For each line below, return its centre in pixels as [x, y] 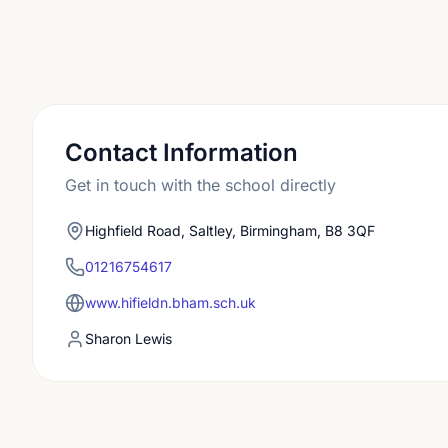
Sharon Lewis [128, 338]
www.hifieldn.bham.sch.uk [170, 302]
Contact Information [181, 152]
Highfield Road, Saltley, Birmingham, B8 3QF [230, 230]
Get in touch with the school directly [200, 185]
